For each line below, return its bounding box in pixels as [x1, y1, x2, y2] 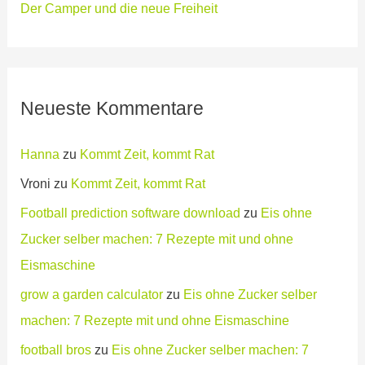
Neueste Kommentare [20, 97, 204, 119]
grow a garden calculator [20, 286, 164, 301]
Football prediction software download [20, 204, 241, 220]
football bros [20, 341, 92, 357]
